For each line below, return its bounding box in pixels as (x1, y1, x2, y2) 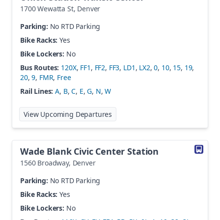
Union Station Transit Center (119, 108, 211, 117)
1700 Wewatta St (20, 4, 74, 13)
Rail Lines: (20, 86, 54, 96)
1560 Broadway (20, 158, 69, 167)
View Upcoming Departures (24, 110, 112, 119)
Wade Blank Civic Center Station (20, 145, 159, 157)
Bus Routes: (20, 63, 59, 72)
